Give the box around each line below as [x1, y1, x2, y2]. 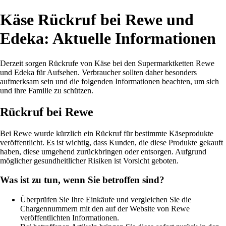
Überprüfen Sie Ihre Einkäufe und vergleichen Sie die [20, 195, 191, 204]
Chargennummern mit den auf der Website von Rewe [20, 204, 190, 213]
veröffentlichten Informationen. [20, 213, 119, 222]
